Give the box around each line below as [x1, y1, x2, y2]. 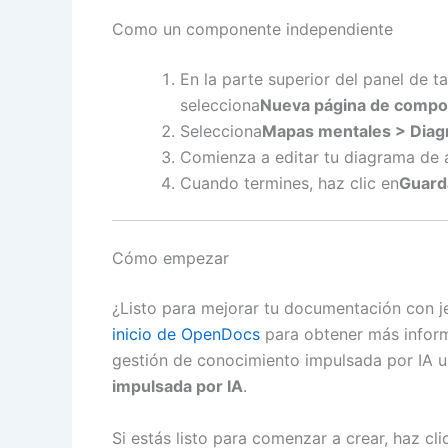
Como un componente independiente [112, 19, 393, 40]
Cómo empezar [112, 248, 229, 269]
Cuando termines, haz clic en [180, 173, 399, 194]
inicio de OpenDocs [112, 324, 260, 345]
